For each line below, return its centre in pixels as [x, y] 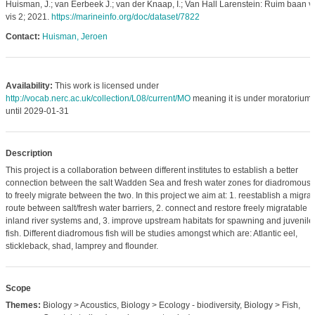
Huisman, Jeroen [75, 37]
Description [28, 153]
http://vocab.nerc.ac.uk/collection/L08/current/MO [98, 98]
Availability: [29, 86]
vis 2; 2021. [28, 17]
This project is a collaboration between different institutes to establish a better [152, 170]
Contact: [22, 37]
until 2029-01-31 [37, 111]
